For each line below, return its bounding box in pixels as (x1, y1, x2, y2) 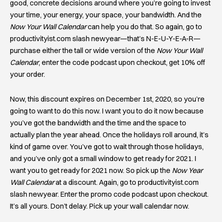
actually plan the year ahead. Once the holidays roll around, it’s (10, 130, 209, 139)
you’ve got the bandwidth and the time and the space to (10, 118, 186, 127)
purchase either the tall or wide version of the (10, 46, 157, 55)
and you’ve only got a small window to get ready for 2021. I (10, 154, 196, 163)
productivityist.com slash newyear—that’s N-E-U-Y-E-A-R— (10, 34, 201, 44)
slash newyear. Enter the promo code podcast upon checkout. (10, 189, 209, 199)
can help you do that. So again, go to (86, 22, 202, 32)
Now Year (172, 166, 203, 175)
